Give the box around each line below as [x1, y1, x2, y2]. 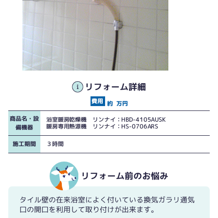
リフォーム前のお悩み [80, 169, 168, 182]
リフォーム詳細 [85, 80, 146, 93]
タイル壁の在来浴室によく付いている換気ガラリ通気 [19, 195, 195, 205]
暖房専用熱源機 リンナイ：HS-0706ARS [46, 122, 159, 130]
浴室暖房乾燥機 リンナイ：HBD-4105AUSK [46, 115, 172, 124]
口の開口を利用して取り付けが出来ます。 [19, 204, 158, 215]
